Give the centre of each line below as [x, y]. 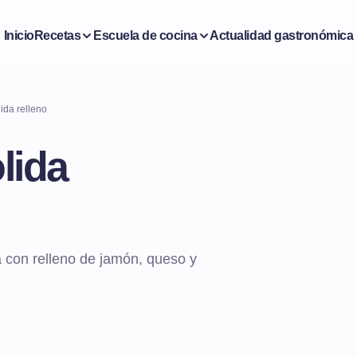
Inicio [19, 35]
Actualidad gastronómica [282, 35]
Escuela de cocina [145, 35]
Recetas [57, 35]
